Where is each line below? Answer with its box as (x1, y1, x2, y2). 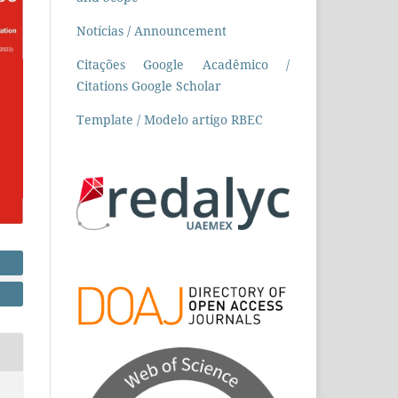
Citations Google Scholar (76, 76, 221, 94)
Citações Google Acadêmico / (76, 55, 290, 73)
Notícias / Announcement (76, 21, 227, 39)
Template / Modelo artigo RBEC (76, 110, 263, 128)
